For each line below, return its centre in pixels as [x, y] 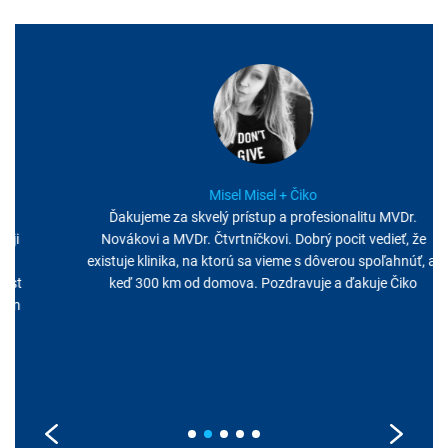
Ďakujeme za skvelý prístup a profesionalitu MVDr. [224, 216]
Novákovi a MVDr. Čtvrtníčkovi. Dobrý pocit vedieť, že [224, 238]
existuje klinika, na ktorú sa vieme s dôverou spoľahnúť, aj [224, 260]
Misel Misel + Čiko [224, 194]
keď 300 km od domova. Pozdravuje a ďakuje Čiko [224, 282]
